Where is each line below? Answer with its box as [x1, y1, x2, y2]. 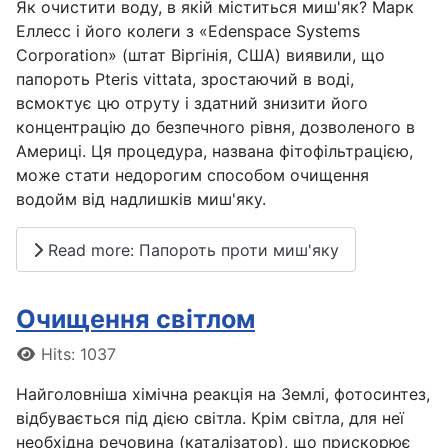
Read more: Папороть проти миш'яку [43, 239, 339, 260]
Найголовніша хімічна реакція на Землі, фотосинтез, [16, 384, 430, 405]
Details [15, 343, 69, 364]
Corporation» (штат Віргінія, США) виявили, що [16, 45, 385, 66]
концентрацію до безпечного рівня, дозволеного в [16, 117, 415, 138]
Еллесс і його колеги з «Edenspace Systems [16, 21, 360, 42]
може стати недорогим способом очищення [16, 165, 369, 186]
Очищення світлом [16, 304, 255, 335]
